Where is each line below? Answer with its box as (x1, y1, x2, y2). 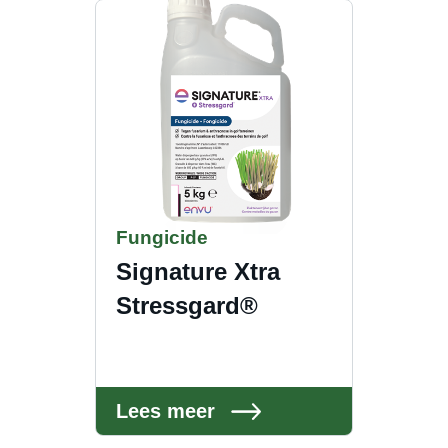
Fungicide (116, 227, 208, 248)
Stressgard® (116, 292, 258, 319)
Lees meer (116, 400, 221, 422)
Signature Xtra (116, 258, 280, 285)
